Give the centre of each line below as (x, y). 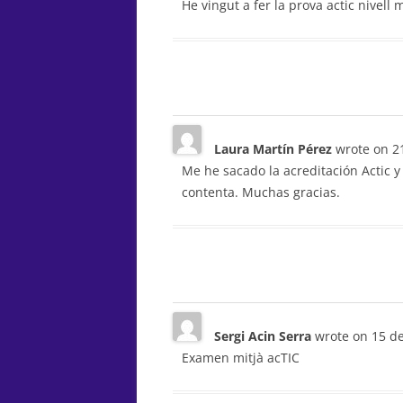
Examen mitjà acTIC (241, 358)
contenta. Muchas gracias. (261, 192)
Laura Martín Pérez (275, 149)
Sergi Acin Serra (264, 336)
